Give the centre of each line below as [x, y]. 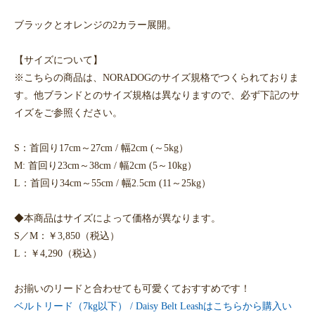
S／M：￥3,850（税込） [67, 236]
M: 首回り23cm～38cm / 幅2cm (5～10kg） [105, 166]
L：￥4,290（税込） [58, 253]
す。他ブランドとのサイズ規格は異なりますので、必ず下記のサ [157, 95]
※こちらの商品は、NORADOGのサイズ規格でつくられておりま [156, 78]
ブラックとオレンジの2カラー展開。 [95, 25]
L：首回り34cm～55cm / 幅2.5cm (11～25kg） [112, 183]
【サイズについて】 [58, 60]
